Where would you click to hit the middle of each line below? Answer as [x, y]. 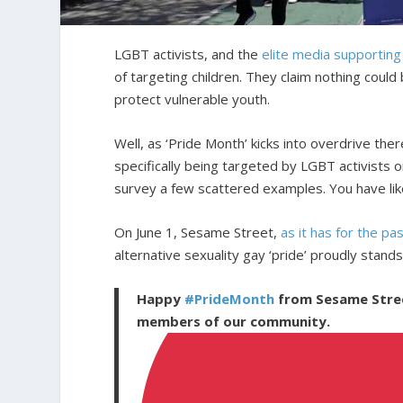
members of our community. [234, 321]
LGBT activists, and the [188, 54]
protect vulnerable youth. [193, 99]
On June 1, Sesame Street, [198, 232]
